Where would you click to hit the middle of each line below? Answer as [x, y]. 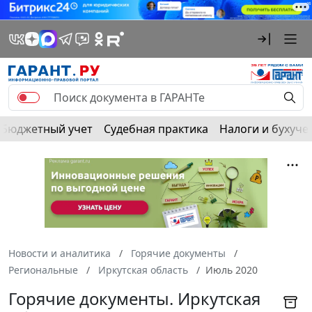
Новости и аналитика [60, 253]
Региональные [43, 270]
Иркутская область [143, 270]
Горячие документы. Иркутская [134, 298]
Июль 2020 [232, 270]
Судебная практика [156, 128]
